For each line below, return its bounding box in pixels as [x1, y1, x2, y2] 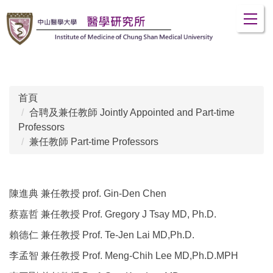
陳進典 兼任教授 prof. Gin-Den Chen [9, 188, 166, 199]
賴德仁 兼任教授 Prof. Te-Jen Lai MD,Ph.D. [9, 230, 194, 241]
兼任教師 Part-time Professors [29, 136, 158, 147]
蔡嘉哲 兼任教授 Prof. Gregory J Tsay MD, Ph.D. [9, 209, 216, 220]
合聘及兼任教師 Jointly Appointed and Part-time [29, 107, 235, 118]
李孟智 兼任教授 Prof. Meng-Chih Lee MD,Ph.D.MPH [9, 250, 238, 261]
